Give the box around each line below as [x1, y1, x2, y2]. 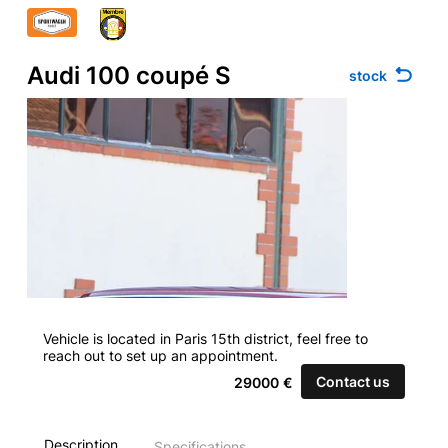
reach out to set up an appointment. [42, 347, 278, 364]
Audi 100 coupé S [26, 61, 231, 90]
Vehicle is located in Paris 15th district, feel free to [42, 330, 368, 347]
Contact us [316, 373, 391, 390]
